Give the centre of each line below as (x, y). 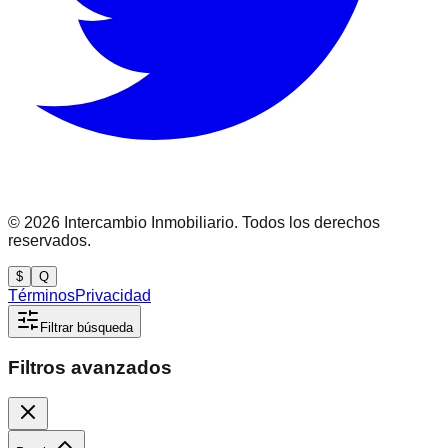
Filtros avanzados (90, 367)
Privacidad (113, 295)
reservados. (49, 240)
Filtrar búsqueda (86, 327)
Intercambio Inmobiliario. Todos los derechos (220, 222)
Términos (41, 295)
